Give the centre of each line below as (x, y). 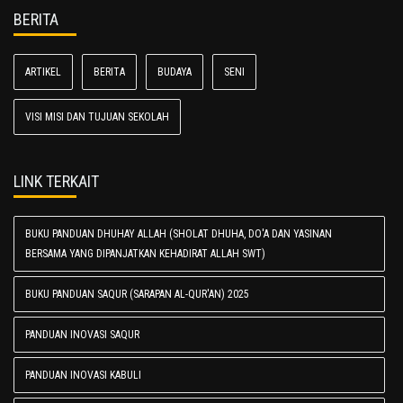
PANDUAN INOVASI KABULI (83, 375)
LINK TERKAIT (56, 181)
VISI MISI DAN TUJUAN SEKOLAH (97, 117)
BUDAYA (175, 72)
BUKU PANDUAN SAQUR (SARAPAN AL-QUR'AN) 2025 (137, 294)
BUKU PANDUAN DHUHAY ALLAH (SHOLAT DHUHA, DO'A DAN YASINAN (179, 234)
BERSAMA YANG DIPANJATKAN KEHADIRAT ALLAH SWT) (145, 254)
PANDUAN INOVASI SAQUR (82, 335)
